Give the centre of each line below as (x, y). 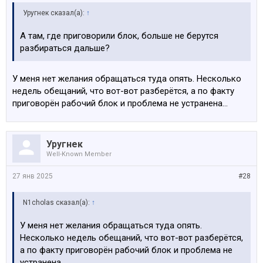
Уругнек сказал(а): (55, 13)
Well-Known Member (79, 154)
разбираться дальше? (65, 48)
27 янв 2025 (33, 176)
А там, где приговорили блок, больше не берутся (119, 36)
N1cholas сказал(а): (57, 203)
